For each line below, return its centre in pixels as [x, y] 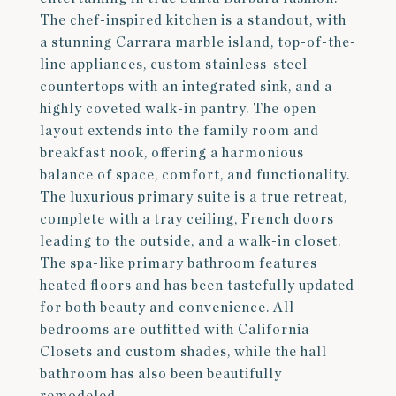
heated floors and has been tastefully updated [197, 286]
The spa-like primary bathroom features [179, 263]
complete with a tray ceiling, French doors [187, 219]
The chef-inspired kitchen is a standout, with [193, 20]
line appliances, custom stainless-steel [174, 65]
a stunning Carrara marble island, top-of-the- [198, 42]
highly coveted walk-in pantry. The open [178, 109]
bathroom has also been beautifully [161, 374]
